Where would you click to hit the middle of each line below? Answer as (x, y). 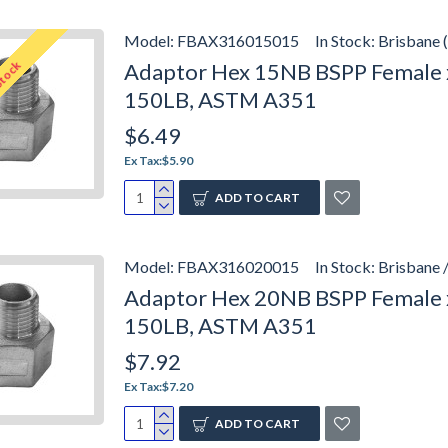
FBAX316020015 (238, 266)
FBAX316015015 (238, 40)
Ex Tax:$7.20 (158, 386)
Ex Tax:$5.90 (158, 160)
